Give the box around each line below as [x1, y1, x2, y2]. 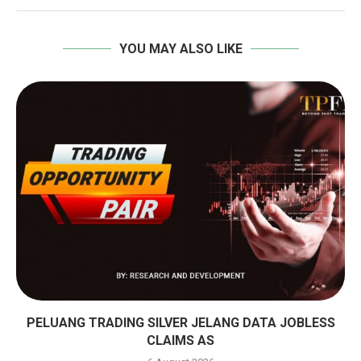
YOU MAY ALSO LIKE [118, 41, 243, 57]
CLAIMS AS [147, 333, 214, 349]
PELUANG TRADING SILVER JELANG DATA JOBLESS [26, 315, 335, 331]
